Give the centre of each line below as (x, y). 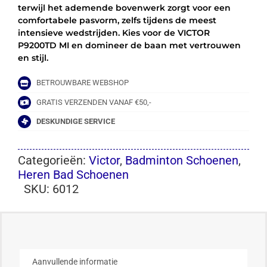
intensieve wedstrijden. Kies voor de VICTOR (114, 33)
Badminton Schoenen (181, 161)
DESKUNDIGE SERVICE (76, 121)
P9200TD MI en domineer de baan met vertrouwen (129, 46)
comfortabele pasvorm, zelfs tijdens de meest (117, 21)
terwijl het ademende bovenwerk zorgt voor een (124, 8)
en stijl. (33, 58)
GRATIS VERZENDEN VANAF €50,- (94, 102)
